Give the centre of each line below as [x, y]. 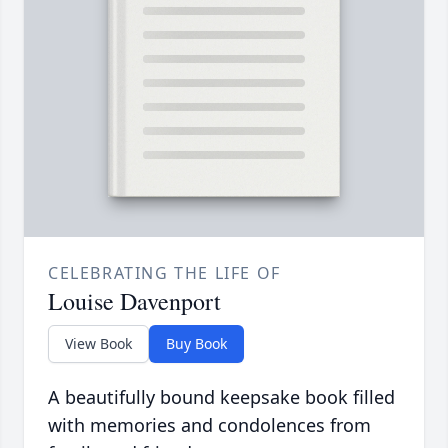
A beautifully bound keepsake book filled [221, 396]
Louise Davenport [134, 300]
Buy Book [196, 343]
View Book [98, 343]
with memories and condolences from [209, 424]
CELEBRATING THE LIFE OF [164, 272]
